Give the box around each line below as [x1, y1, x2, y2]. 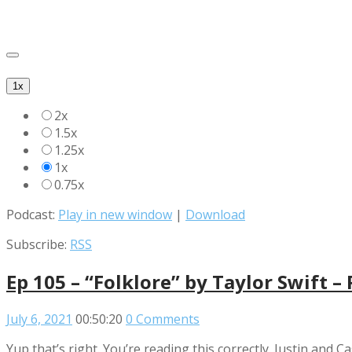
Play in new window [58, 205, 172, 223]
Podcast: [6, 205, 58, 223]
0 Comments [126, 310, 200, 328]
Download [185, 205, 245, 223]
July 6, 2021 [6, 310, 72, 328]
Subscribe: [6, 235, 70, 253]
